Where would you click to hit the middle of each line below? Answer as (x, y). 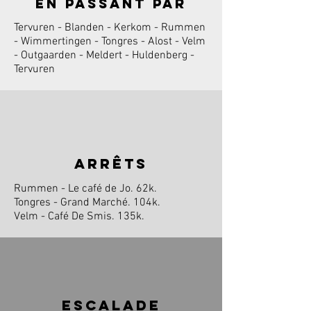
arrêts (111, 163)
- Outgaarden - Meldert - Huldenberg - (104, 55)
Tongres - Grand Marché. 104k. (87, 202)
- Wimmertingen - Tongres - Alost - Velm (110, 41)
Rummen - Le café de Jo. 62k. (85, 188)
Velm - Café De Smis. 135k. (79, 216)
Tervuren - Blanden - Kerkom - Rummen (110, 27)
